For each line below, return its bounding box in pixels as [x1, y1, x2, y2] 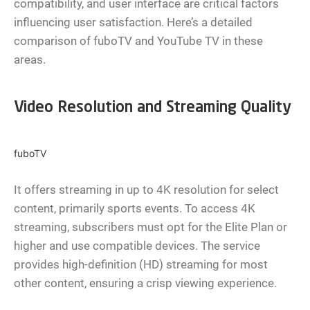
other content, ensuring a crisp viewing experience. [14, 276, 277, 291]
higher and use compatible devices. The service [14, 239, 260, 253]
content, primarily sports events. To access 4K [14, 201, 255, 216]
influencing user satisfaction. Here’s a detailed [14, 15, 253, 30]
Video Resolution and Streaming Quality [14, 100, 291, 116]
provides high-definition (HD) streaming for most [14, 257, 268, 272]
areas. [14, 53, 46, 67]
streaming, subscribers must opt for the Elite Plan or [14, 220, 287, 235]
